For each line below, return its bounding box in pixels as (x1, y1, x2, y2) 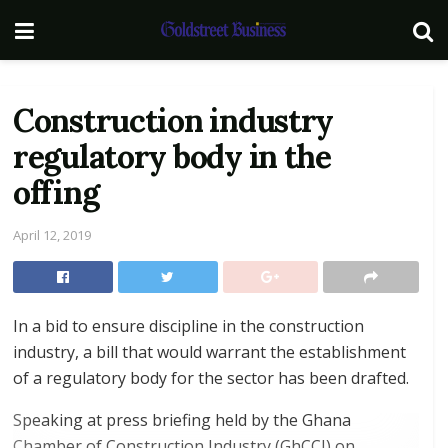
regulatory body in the (13, 136, 331, 177)
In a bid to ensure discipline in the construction (13, 314, 364, 337)
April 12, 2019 (13, 225, 91, 244)
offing (13, 172, 99, 213)
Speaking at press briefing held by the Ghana (13, 408, 351, 431)
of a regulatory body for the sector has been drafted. (13, 366, 409, 389)
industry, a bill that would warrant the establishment (13, 340, 406, 363)
